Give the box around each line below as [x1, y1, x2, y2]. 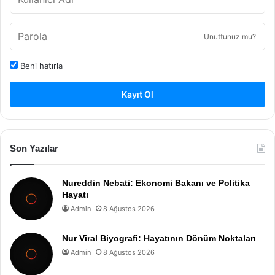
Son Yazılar [10, 142, 58, 153]
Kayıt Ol [122, 88, 153, 99]
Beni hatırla [18, 60, 63, 71]
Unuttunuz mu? [204, 31, 256, 41]
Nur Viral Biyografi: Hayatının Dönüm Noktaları [62, 233, 256, 243]
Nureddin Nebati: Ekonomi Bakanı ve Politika [62, 177, 250, 188]
